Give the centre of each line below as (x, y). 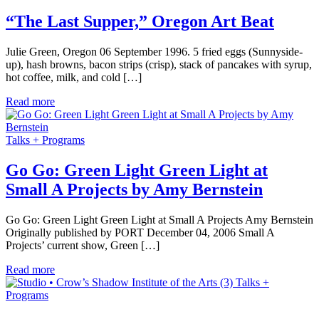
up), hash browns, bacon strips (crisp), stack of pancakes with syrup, (159, 64)
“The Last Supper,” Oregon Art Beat (140, 22)
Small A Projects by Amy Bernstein (134, 189)
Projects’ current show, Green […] (83, 245)
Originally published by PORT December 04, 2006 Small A (140, 232)
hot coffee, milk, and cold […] (74, 77)
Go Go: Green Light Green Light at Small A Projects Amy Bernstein (159, 219)
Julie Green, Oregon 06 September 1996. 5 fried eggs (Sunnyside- (154, 51)
